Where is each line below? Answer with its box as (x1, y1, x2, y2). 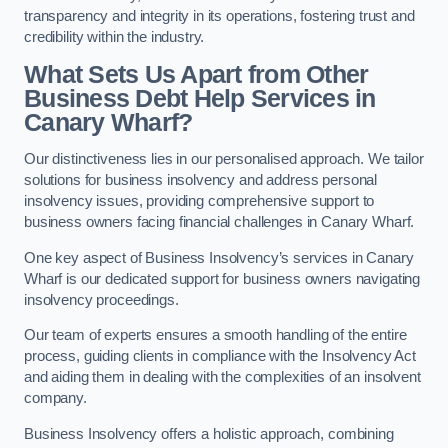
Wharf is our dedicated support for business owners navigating (24, 270, 421, 287)
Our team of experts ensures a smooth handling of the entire (24, 327, 407, 344)
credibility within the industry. (24, 29, 205, 46)
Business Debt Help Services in (24, 84, 376, 112)
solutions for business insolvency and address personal (24, 172, 378, 189)
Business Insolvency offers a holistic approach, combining (24, 425, 394, 442)
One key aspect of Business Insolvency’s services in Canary (24, 249, 414, 266)
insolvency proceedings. (24, 291, 183, 308)
